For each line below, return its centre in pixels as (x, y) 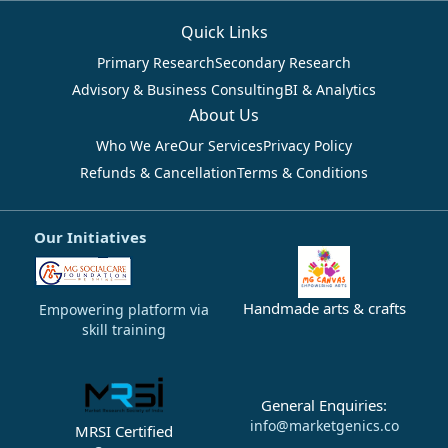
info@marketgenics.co (324, 425)
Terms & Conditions (302, 173)
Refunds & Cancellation (158, 173)
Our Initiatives (90, 236)
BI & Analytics (330, 90)
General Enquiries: (324, 404)
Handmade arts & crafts (324, 308)
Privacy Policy (307, 146)
